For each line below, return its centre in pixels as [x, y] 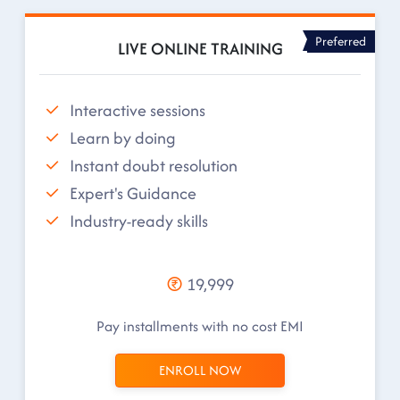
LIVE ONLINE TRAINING [200, 49]
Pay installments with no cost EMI [200, 326]
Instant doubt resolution [154, 165]
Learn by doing [123, 137]
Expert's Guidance [133, 193]
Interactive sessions [137, 110]
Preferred [341, 41]
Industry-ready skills [139, 221]
